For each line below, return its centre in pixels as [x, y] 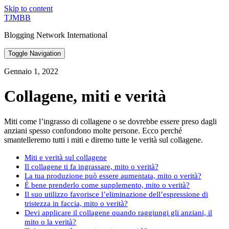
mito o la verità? [50, 221]
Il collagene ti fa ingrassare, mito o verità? [91, 166]
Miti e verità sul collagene [66, 157]
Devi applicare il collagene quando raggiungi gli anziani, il [118, 212]
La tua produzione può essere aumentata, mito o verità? [113, 175]
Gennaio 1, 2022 [31, 71]
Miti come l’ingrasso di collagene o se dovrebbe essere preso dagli [110, 121]
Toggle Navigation [35, 53]
